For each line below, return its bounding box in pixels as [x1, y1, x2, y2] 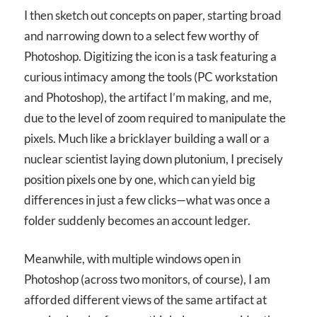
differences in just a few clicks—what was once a [24, 192, 270, 207]
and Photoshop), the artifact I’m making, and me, [24, 89, 272, 105]
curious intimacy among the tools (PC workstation [24, 69, 277, 84]
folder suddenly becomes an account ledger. [24, 212, 250, 228]
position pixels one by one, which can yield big [24, 171, 255, 187]
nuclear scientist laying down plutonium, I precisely [24, 151, 283, 166]
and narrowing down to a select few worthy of [24, 28, 259, 43]
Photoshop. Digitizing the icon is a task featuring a [24, 48, 277, 64]
